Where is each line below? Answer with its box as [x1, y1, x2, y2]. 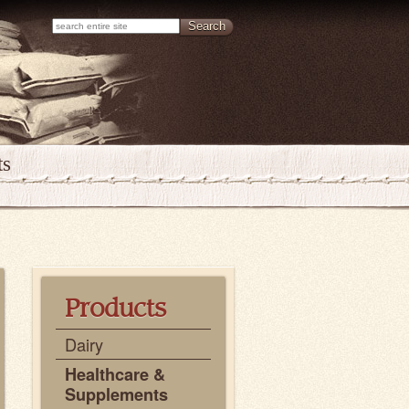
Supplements [65, 383, 168, 406]
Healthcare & [65, 362, 165, 386]
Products [65, 298, 166, 323]
